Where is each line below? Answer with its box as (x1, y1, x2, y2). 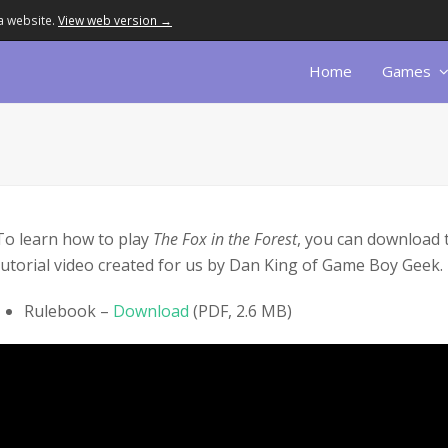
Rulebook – (24, 300, 113, 322)
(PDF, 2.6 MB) (189, 300, 292, 322)
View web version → (58, 11, 172, 29)
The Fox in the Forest (153, 228, 297, 250)
